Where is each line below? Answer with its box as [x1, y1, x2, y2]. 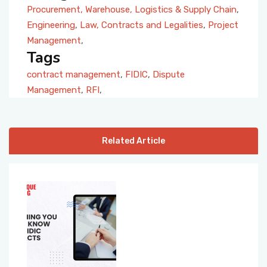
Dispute [153, 69, 185, 80]
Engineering [27, 19, 75, 30]
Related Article [102, 135, 165, 146]
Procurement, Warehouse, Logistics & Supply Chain [27, 4, 237, 15]
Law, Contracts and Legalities [80, 19, 203, 30]
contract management [27, 69, 120, 80]
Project [208, 19, 238, 30]
